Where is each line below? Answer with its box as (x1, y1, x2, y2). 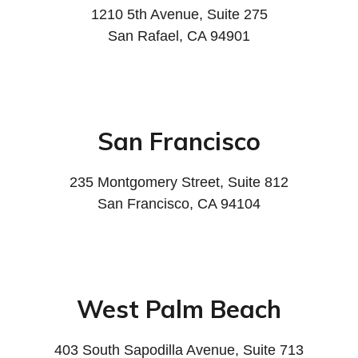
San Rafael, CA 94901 (108, 27, 250, 44)
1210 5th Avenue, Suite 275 (90, 6, 268, 22)
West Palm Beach (77, 292, 281, 324)
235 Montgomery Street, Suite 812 (70, 173, 288, 190)
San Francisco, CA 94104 (97, 195, 261, 212)
